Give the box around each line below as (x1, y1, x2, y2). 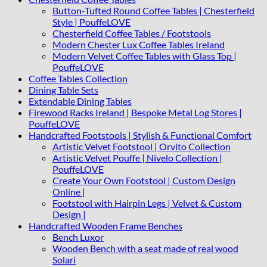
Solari (52, 254, 76, 266)
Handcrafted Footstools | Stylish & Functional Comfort (29, 129, 252, 141)
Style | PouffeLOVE (52, 16, 131, 28)
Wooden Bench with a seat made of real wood (52, 243, 238, 254)
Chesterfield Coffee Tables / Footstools (52, 27, 211, 39)
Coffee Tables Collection (29, 73, 128, 85)
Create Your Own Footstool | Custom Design (52, 175, 235, 187)
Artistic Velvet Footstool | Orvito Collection (52, 141, 231, 153)
